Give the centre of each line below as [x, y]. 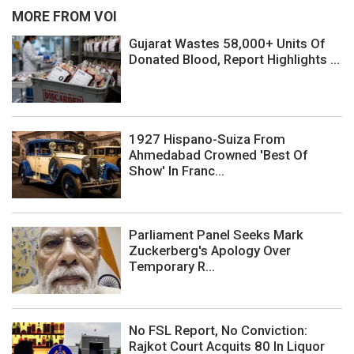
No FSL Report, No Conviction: [218, 331]
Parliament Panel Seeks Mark [216, 235]
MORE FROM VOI [64, 16]
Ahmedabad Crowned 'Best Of [218, 155]
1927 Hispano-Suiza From [207, 139]
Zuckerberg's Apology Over [210, 251]
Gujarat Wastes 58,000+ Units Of [227, 43]
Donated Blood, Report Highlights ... [234, 59]
